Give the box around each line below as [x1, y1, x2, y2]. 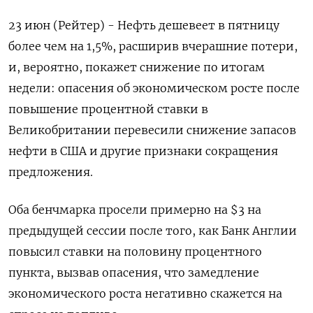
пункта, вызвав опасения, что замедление [8, 265, 259, 280]
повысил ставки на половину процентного [8, 245, 262, 259]
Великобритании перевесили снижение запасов [8, 123, 296, 138]
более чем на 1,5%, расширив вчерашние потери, [8, 39, 298, 54]
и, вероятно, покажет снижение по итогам [8, 60, 265, 75]
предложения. [8, 165, 93, 180]
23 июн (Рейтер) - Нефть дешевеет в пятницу [8, 18, 279, 33]
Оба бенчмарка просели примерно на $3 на [8, 203, 261, 217]
